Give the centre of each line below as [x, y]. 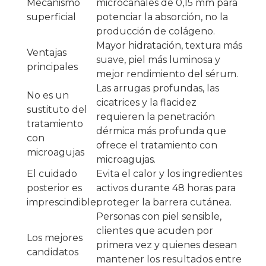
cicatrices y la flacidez [146, 103]
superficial [51, 17]
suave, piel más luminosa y [158, 60]
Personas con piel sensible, [159, 217]
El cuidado [52, 174]
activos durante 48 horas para [166, 188]
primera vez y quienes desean [167, 245]
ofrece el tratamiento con [157, 145]
